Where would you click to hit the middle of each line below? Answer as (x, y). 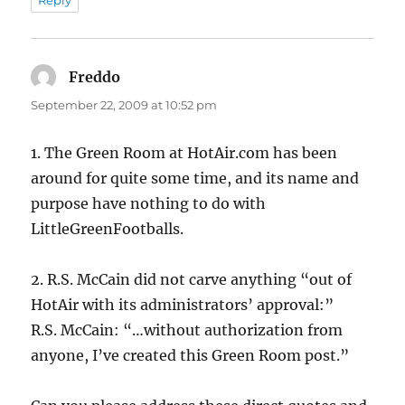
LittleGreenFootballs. (108, 229)
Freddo (95, 77)
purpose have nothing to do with (149, 204)
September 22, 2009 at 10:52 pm (124, 105)
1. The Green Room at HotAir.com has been (184, 153)
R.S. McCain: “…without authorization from (187, 330)
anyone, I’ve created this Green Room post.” (190, 356)
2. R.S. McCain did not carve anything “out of (192, 280)
